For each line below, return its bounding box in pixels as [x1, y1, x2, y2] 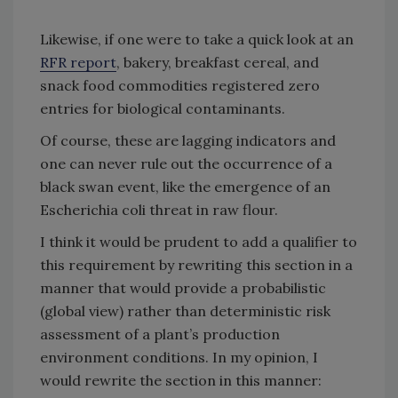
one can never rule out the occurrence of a [40, 154, 332, 172]
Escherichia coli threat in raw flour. [40, 200, 278, 219]
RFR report [40, 52, 116, 71]
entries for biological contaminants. [40, 99, 285, 117]
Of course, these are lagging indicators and [40, 131, 336, 149]
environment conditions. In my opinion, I [40, 347, 318, 366]
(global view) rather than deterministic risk [40, 301, 330, 320]
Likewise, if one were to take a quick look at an [40, 29, 354, 48]
